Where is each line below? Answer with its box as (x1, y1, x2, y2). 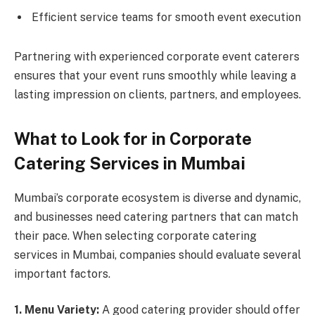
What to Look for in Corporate (14, 128, 252, 148)
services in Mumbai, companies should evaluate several (14, 247, 301, 262)
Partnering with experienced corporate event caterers (14, 49, 300, 63)
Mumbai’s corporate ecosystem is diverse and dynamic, (14, 191, 301, 205)
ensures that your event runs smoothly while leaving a (14, 68, 296, 82)
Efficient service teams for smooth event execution (32, 10, 301, 24)
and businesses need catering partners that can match (14, 210, 298, 224)
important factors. (14, 266, 110, 281)
